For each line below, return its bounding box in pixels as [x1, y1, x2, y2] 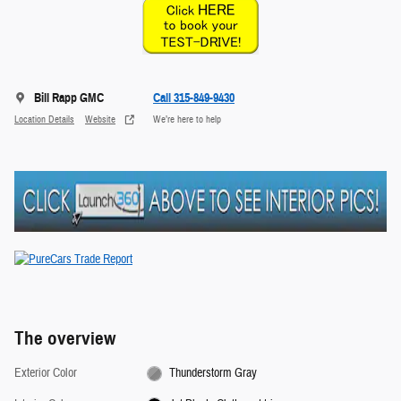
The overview [14, 327, 115, 351]
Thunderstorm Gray [169, 365, 258, 382]
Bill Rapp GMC [34, 90, 104, 107]
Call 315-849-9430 [153, 90, 235, 107]
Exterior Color [14, 365, 77, 382]
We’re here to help [153, 113, 221, 125]
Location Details [14, 113, 74, 125]
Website [85, 113, 115, 125]
